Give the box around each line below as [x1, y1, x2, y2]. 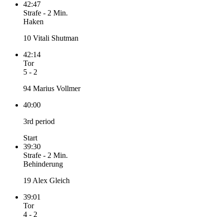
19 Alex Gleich [23, 176, 70, 185]
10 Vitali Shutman [23, 34, 78, 43]
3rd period [23, 117, 55, 126]
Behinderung [23, 160, 63, 169]
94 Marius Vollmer [23, 84, 80, 93]
